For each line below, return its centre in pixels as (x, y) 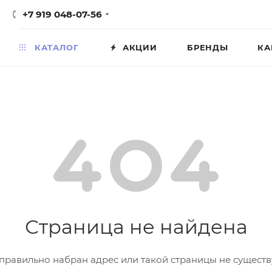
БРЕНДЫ (208, 47)
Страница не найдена (136, 227)
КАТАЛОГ (55, 47)
